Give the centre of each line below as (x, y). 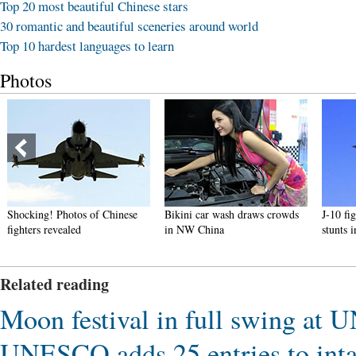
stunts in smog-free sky (220, 229)
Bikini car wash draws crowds (78, 214)
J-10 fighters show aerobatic (231, 214)
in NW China (41, 229)
